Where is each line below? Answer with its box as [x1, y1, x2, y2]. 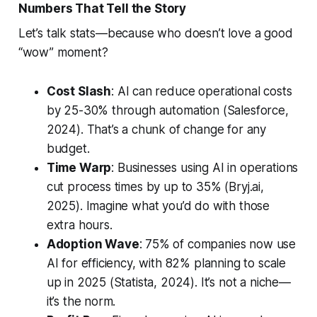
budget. [46, 142, 90, 156]
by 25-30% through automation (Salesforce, [46, 103, 289, 118]
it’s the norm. [46, 294, 116, 309]
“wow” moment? [18, 45, 108, 60]
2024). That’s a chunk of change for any [46, 122, 267, 137]
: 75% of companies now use [139, 237, 296, 252]
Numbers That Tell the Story [18, 1, 187, 16]
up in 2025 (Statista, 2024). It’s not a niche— [46, 275, 291, 290]
